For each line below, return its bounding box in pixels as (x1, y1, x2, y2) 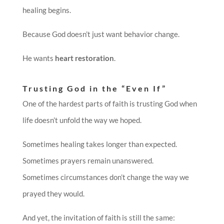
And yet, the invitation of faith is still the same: (22, 213, 175, 222)
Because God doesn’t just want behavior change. (22, 29, 179, 39)
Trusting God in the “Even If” (22, 83, 166, 93)
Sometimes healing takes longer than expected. (22, 139, 177, 149)
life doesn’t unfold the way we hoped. (22, 115, 141, 125)
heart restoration (54, 53, 114, 63)
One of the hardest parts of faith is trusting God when (22, 99, 197, 108)
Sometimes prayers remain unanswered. (22, 156, 153, 165)
